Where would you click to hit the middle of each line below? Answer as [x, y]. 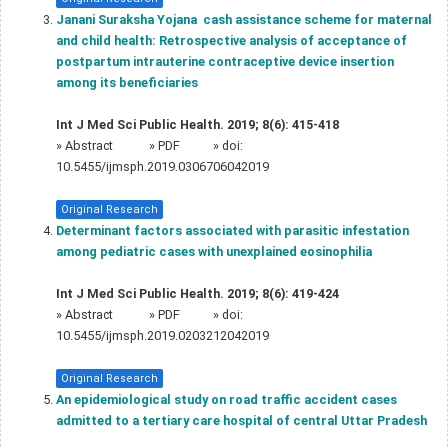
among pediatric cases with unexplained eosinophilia [214, 251]
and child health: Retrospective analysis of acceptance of [231, 40]
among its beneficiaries [127, 82]
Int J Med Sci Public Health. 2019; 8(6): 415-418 [197, 124]
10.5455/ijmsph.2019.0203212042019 [162, 335]
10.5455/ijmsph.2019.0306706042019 [162, 166]
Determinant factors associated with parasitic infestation [232, 230]
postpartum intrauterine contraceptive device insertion [225, 61]
